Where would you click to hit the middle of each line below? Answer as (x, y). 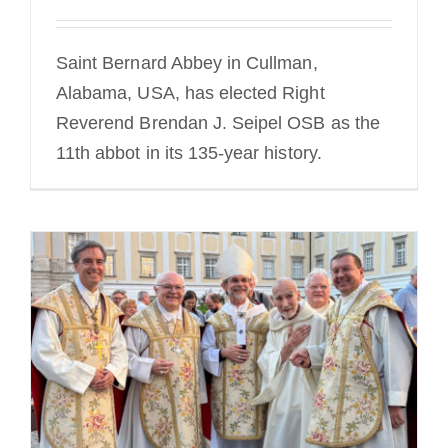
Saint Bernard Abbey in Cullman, (187, 63)
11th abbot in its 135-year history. (189, 153)
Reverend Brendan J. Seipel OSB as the (218, 123)
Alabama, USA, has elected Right (190, 93)
